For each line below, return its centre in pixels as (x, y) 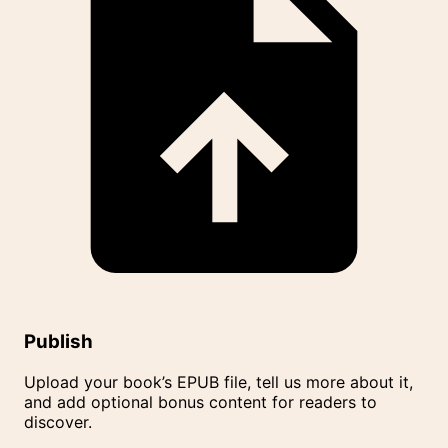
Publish (58, 342)
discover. (58, 422)
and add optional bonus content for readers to (200, 402)
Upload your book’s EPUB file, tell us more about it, (218, 382)
